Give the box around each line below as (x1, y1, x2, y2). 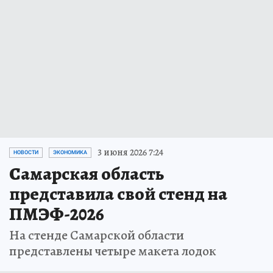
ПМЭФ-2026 (9, 202, 104, 227)
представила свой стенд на (9, 182, 227, 207)
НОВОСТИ (13, 149, 38, 156)
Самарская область (9, 161, 164, 186)
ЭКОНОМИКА (53, 149, 87, 156)
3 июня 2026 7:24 (97, 146, 163, 160)
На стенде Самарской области (9, 226, 184, 245)
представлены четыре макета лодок (9, 242, 216, 261)
